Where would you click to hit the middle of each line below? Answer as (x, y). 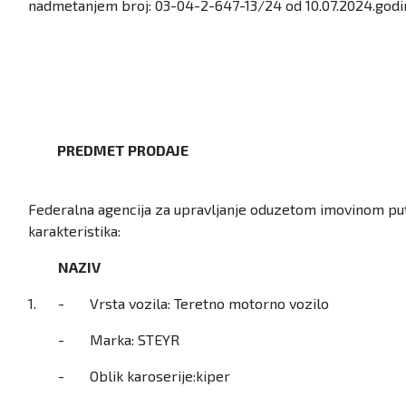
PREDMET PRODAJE (123, 150)
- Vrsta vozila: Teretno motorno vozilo (193, 304)
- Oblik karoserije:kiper (148, 376)
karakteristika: (74, 231)
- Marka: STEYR (122, 340)
